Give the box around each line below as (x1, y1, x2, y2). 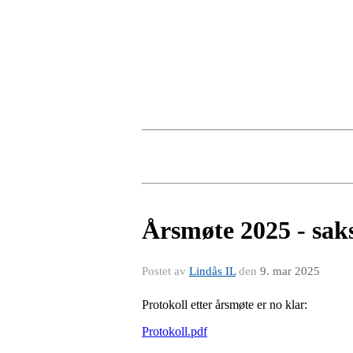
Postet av (142, 264, 189, 277)
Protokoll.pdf (142, 324, 207, 338)
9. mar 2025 (260, 264, 320, 277)
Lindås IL (189, 264, 236, 277)
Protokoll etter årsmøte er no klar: (142, 297, 310, 311)
